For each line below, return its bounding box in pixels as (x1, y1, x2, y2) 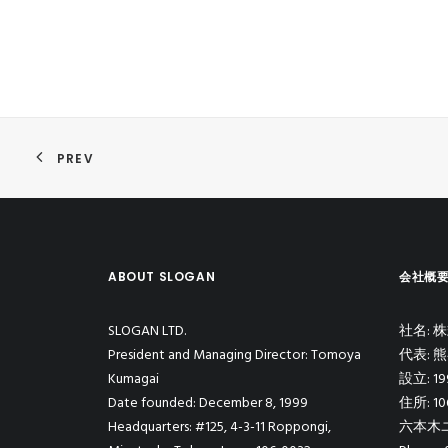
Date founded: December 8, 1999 (108, 392, 308, 415)
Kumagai (108, 368, 159, 391)
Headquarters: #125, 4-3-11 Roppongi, (108, 416, 331, 439)
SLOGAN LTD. (108, 320, 186, 343)
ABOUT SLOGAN (108, 268, 216, 285)
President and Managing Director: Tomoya (108, 344, 361, 367)
